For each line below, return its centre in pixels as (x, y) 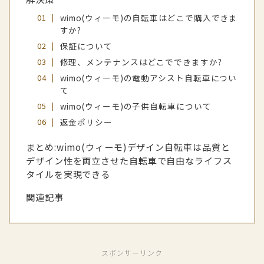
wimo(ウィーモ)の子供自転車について (136, 106)
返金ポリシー (86, 122)
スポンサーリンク (132, 253)
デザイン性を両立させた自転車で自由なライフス (129, 161)
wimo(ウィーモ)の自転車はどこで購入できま (149, 18)
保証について (86, 46)
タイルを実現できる (68, 174)
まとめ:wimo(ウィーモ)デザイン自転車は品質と (128, 147)
